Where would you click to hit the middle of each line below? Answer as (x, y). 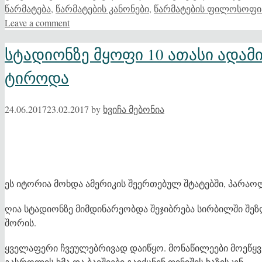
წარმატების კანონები (102, 8)
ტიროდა (37, 77)
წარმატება (28, 8)
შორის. (20, 222)
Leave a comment (37, 22)
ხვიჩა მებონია (134, 109)
